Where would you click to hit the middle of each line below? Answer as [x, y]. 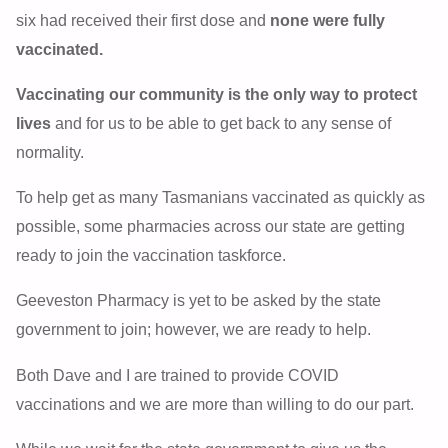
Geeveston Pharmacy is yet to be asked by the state [199, 300]
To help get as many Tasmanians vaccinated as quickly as [221, 197]
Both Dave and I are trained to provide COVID [178, 374]
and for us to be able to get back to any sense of [221, 123]
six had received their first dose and [143, 19]
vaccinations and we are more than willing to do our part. [215, 403]
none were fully [328, 19]
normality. [50, 152]
